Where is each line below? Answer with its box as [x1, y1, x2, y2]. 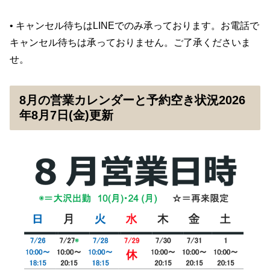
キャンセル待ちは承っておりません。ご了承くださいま [10, 37, 251, 48]
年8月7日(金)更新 [19, 108, 113, 122]
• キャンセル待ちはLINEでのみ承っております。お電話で [10, 20, 259, 31]
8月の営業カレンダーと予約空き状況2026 [19, 93, 245, 107]
